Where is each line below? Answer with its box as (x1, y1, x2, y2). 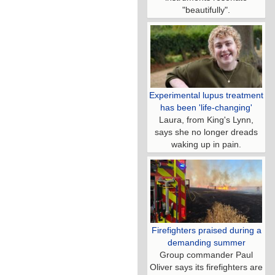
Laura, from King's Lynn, (159, 115, 254, 125)
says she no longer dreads (155, 127, 258, 137)
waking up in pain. (171, 139, 241, 150)
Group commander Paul (160, 249, 253, 260)
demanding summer (167, 237, 246, 247)
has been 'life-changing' (160, 103, 252, 113)
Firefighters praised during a (151, 225, 261, 235)
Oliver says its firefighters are (150, 261, 263, 272)
